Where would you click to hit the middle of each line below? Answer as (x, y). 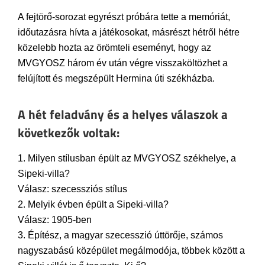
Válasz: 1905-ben (55, 220)
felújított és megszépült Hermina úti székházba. (116, 78)
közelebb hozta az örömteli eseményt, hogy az (114, 48)
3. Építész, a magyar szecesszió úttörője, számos (120, 235)
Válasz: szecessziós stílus (72, 189)
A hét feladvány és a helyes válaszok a (123, 114)
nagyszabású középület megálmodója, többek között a (131, 251)
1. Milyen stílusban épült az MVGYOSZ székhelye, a (127, 159)
